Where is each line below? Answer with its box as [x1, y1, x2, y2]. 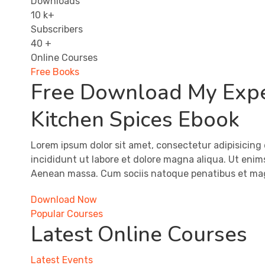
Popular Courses [31, 208, 103, 219]
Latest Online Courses [31, 219, 247, 249]
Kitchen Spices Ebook [31, 105, 240, 134]
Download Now [31, 193, 97, 205]
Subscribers [31, 23, 83, 35]
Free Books [31, 66, 79, 77]
